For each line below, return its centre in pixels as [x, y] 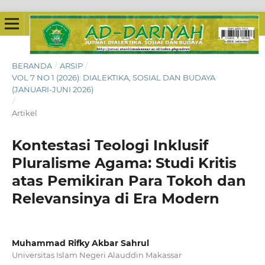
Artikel [24, 113]
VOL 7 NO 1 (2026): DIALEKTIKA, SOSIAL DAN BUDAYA [113, 77]
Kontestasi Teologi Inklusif [110, 145]
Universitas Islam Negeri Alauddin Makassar [96, 255]
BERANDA [32, 65]
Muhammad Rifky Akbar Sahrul [80, 243]
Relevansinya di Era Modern [115, 198]
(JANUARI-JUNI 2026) [52, 89]
